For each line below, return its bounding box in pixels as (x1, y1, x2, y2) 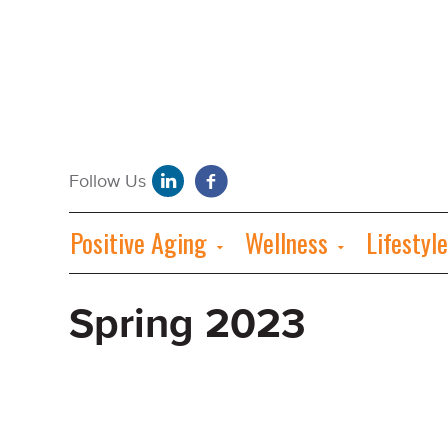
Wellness (245, 223, 328, 262)
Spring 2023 (69, 298, 306, 352)
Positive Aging (70, 223, 207, 262)
